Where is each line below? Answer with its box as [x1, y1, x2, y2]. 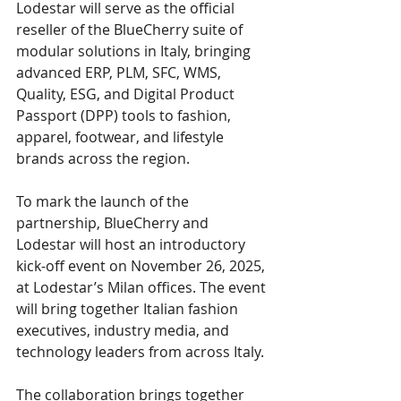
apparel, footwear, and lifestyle [16, 127, 227, 147]
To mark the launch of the [16, 192, 192, 211]
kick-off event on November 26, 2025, [16, 256, 269, 276]
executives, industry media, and [16, 320, 233, 340]
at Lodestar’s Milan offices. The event [16, 277, 269, 297]
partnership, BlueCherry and [16, 213, 212, 233]
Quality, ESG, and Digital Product [16, 84, 238, 104]
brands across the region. [16, 149, 190, 168]
